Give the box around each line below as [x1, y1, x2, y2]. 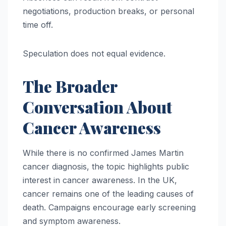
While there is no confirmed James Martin [23, 148, 184, 158]
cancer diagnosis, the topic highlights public [23, 161, 189, 172]
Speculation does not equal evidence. [23, 48, 165, 59]
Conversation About [23, 95, 172, 118]
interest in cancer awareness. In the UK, [23, 175, 177, 186]
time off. [23, 19, 53, 30]
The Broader [23, 75, 117, 97]
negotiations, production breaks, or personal [23, 6, 194, 16]
